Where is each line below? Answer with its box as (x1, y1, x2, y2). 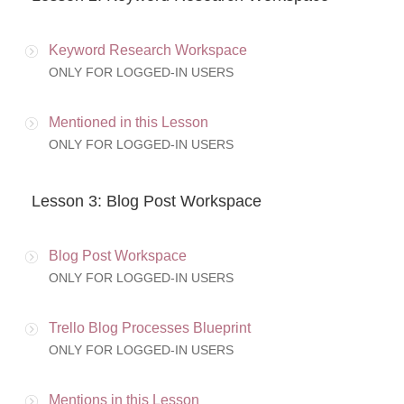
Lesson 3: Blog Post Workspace (32, 192, 262, 211)
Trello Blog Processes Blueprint (49, 320, 251, 336)
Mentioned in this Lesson (49, 115, 208, 131)
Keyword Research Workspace (49, 42, 247, 59)
